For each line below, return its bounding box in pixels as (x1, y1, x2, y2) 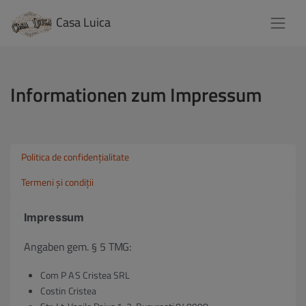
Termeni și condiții (21, 175, 94, 189)
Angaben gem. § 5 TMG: (24, 238, 132, 255)
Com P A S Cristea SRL (40, 268, 130, 282)
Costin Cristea (40, 283, 97, 298)
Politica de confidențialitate (21, 150, 129, 164)
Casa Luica (56, 13, 111, 32)
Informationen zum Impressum (10, 80, 262, 109)
